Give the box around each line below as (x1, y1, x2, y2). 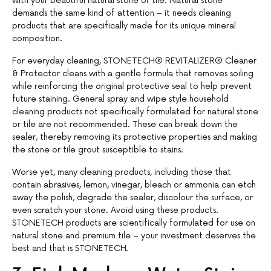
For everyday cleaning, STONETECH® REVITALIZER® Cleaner (12, 56, 256, 67)
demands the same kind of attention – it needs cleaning (12, 8, 231, 19)
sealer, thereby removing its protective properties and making (12, 132, 257, 143)
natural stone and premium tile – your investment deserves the (12, 230, 256, 241)
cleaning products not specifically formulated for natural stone (12, 106, 258, 117)
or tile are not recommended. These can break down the (12, 119, 238, 130)
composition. (12, 33, 62, 44)
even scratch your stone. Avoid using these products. (12, 205, 218, 216)
